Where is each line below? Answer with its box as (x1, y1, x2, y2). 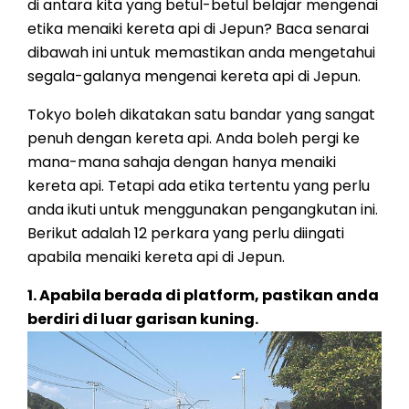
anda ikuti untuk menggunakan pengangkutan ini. (27, 199, 378, 220)
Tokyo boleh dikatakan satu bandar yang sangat (27, 104, 375, 125)
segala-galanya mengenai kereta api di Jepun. (27, 66, 361, 87)
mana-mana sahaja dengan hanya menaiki (27, 152, 336, 173)
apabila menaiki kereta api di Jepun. (27, 246, 285, 267)
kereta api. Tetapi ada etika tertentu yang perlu (27, 175, 370, 196)
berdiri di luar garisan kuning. (27, 309, 258, 330)
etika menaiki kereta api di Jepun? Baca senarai (27, 18, 369, 39)
